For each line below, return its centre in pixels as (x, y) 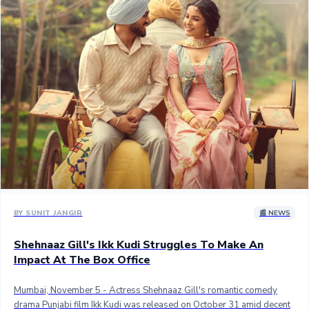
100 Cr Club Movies (67, 92)
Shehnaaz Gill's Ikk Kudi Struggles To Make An (138, 245)
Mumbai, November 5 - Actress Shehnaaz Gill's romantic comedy (145, 290)
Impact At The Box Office (82, 260)
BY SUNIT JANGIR (48, 213)
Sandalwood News (67, 16)
